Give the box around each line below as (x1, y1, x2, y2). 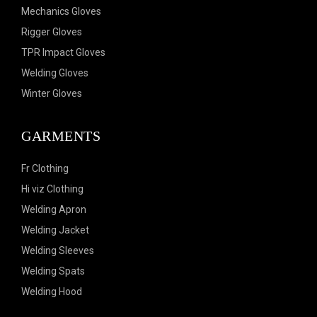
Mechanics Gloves (21, 6, 101, 17)
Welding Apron (21, 204, 86, 215)
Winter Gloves (21, 88, 82, 99)
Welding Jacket (21, 224, 89, 236)
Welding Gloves (21, 67, 88, 79)
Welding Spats (21, 265, 85, 277)
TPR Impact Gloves (21, 47, 105, 58)
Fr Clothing (21, 163, 69, 174)
